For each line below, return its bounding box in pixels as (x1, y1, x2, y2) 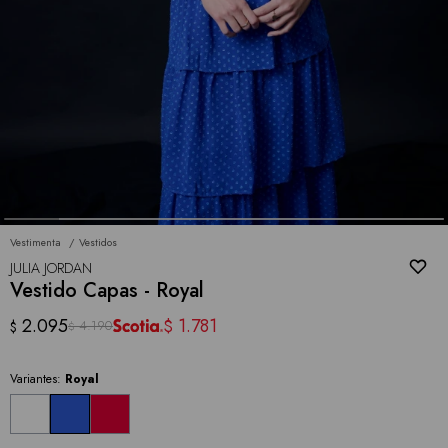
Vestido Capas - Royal (10, 275, 204, 305)
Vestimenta (10, 234, 61, 250)
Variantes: (10, 369, 65, 388)
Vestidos (79, 234, 117, 250)
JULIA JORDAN (10, 257, 92, 278)
